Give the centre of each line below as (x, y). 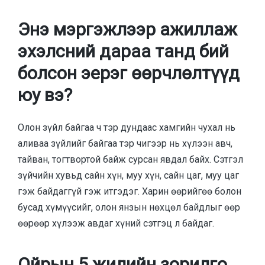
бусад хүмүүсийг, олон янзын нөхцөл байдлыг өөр (129, 207)
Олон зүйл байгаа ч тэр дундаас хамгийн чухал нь (127, 127)
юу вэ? (45, 95)
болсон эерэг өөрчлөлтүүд (129, 73)
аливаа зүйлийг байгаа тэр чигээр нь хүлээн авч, (125, 143)
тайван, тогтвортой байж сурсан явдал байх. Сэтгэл (130, 159)
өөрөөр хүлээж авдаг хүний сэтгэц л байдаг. (116, 223)
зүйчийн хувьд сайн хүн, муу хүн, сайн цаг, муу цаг (128, 175)
